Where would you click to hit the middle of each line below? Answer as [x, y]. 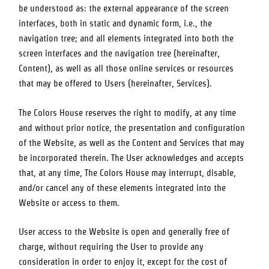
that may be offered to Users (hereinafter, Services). [116, 84]
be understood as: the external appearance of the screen [124, 9]
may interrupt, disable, [193, 173]
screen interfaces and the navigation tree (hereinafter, [119, 54]
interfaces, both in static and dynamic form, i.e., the [116, 24]
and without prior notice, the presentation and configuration [132, 128]
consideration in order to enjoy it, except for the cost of [123, 262]
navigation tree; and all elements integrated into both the [126, 39]
